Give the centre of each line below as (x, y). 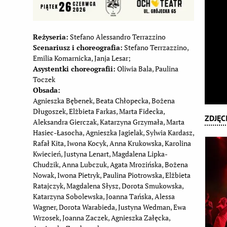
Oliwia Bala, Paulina (147, 68)
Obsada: (46, 90)
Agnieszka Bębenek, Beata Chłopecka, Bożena (104, 100)
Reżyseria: (50, 36)
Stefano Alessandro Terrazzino (117, 36)
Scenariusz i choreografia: (78, 47)
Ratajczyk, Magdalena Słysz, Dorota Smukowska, (108, 185)
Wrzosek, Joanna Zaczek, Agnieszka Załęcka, (101, 217)
